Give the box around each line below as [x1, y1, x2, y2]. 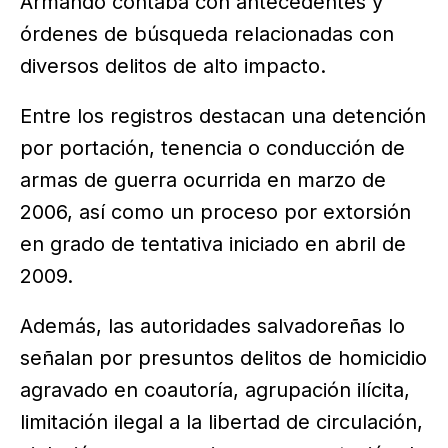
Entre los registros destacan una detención [20, 103, 426, 128]
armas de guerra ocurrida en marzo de [20, 167, 386, 192]
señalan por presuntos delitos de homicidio [20, 345, 427, 370]
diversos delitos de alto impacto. [20, 53, 326, 78]
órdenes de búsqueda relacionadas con [20, 21, 394, 46]
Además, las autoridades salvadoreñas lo [20, 313, 405, 338]
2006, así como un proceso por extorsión [20, 199, 411, 224]
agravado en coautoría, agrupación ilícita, [20, 377, 410, 402]
